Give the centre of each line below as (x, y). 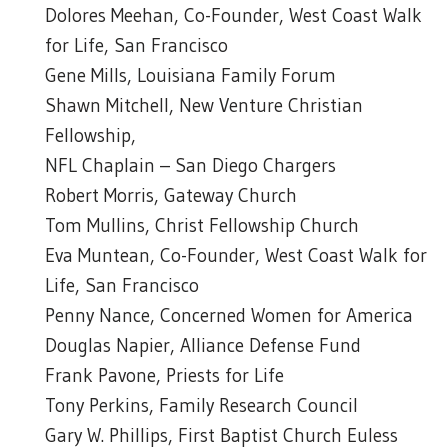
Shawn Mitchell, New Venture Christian (204, 105)
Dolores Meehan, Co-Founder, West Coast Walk (233, 15)
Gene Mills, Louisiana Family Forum (190, 75)
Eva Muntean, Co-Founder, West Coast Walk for (236, 255)
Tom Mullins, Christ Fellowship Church (202, 225)
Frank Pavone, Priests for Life (164, 375)
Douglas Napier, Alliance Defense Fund (203, 345)
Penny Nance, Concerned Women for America (229, 315)
